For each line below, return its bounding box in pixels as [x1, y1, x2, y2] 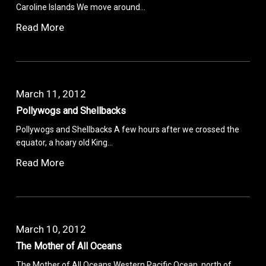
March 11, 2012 [16, 87, 87, 100]
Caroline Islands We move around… [16, 2, 146, 12]
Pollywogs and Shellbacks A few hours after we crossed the [16, 124, 240, 134]
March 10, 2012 [16, 223, 87, 235]
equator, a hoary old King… [16, 137, 113, 147]
